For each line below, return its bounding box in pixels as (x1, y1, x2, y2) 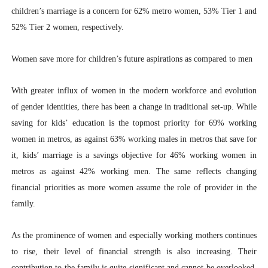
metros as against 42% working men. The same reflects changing (11, 167, 257, 176)
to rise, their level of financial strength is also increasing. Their (11, 247, 257, 257)
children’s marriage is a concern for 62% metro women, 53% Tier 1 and (11, 7, 257, 16)
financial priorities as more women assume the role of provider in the (11, 183, 257, 193)
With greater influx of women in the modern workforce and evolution (11, 86, 257, 96)
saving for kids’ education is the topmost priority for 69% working (11, 118, 257, 128)
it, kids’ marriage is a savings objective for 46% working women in (11, 151, 257, 160)
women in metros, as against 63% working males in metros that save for (11, 135, 257, 144)
